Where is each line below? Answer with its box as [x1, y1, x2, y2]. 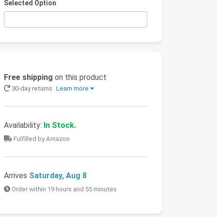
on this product [53, 73, 107, 82]
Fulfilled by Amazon [12, 135, 70, 143]
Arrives [4, 171, 29, 181]
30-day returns [10, 85, 54, 93]
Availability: [4, 121, 44, 130]
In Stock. [44, 121, 76, 130]
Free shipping [4, 73, 53, 82]
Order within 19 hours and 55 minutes [10, 186, 117, 193]
